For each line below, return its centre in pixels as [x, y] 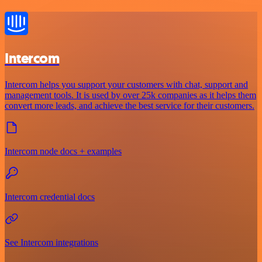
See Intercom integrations [51, 242]
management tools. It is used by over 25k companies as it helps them [130, 95]
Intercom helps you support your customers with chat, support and [126, 84]
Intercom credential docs [50, 196]
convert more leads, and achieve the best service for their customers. [130, 105]
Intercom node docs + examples [63, 151]
